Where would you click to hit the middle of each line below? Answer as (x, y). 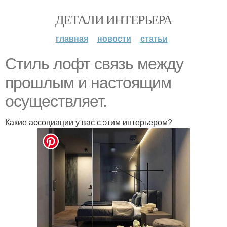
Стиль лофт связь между (94, 64)
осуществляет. (56, 101)
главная (72, 38)
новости (114, 38)
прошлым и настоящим (88, 83)
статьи (154, 38)
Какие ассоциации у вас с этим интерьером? (89, 122)
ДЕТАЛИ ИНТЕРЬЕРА (113, 19)
